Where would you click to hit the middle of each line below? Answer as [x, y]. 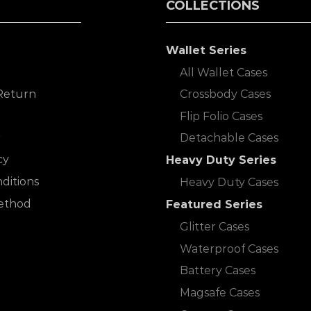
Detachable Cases [229, 138]
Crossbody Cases [225, 94]
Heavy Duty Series [221, 160]
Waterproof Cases [229, 249]
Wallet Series [206, 50]
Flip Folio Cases [221, 116]
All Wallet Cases [224, 72]
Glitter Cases [215, 227]
